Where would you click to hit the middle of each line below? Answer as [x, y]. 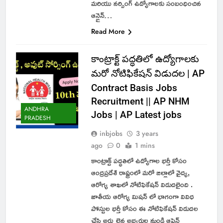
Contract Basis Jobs [134, 88]
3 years [147, 133]
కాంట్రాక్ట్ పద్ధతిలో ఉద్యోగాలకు [145, 59]
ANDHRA [37, 109]
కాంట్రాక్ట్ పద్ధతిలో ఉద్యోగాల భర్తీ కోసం [139, 160]
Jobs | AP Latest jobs [136, 114]
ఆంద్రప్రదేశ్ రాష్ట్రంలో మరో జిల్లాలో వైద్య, [140, 172]
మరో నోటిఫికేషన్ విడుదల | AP [148, 73]
